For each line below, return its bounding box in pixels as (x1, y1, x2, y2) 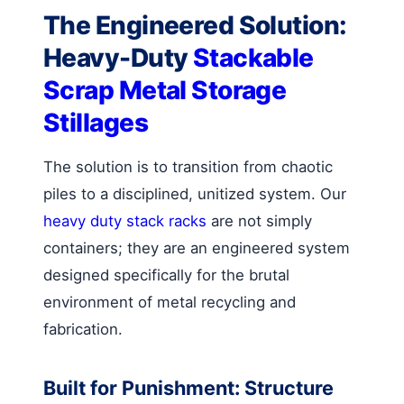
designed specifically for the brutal (43, 265, 289, 284)
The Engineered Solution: (43, 9, 347, 41)
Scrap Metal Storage (43, 74, 287, 106)
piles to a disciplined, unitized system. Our (43, 184, 346, 203)
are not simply (207, 211, 312, 230)
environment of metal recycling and (43, 292, 296, 311)
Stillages (43, 106, 148, 138)
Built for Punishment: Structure (43, 375, 334, 399)
